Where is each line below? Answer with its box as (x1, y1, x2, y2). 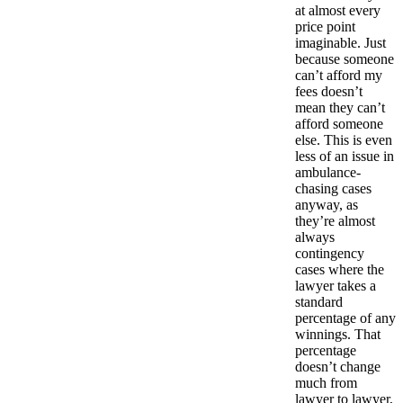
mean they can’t (295, 99, 385, 115)
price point (295, 18, 355, 34)
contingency (295, 245, 364, 261)
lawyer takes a (295, 277, 376, 293)
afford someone (295, 115, 383, 131)
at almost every (295, 2, 381, 18)
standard (295, 293, 343, 309)
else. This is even (295, 131, 392, 148)
